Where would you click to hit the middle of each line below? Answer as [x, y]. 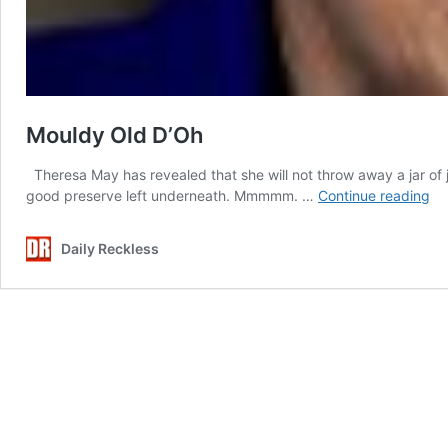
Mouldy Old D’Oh [114, 135]
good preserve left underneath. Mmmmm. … [172, 196]
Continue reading [374, 196]
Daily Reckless [110, 249]
